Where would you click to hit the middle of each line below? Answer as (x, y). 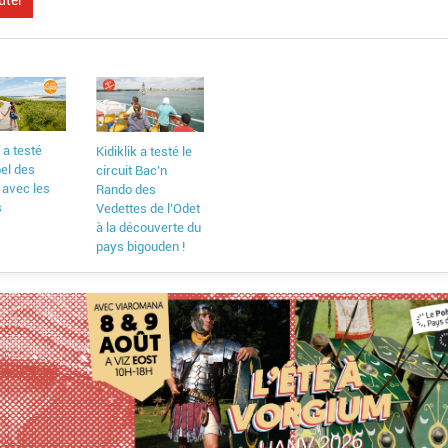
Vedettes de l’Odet (148, 209)
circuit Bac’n (132, 171)
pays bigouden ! (141, 247)
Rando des (126, 190)
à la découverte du (149, 228)
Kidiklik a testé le (144, 152)
